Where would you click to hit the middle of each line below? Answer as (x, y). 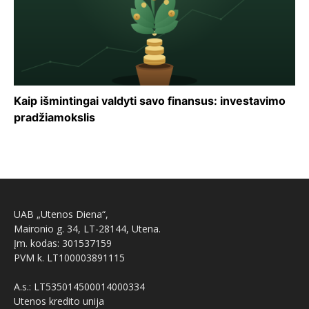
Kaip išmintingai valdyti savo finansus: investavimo (150, 100)
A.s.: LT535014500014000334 (79, 286)
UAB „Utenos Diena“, (61, 214)
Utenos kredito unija (59, 301)
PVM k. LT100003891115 (69, 257)
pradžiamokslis (54, 117)
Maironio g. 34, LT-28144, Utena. (87, 228)
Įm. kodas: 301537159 (63, 243)
